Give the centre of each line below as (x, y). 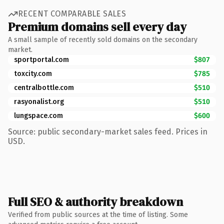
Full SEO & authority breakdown (95, 201)
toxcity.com (33, 73)
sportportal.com (41, 59)
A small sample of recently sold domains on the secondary (103, 39)
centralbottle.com (44, 87)
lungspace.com (38, 115)
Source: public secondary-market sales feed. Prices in (108, 131)
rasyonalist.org (39, 101)
